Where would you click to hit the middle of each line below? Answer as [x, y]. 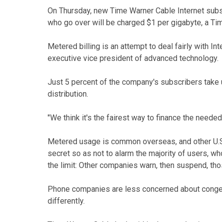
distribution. [68, 94]
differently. [66, 201]
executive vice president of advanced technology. [133, 58]
